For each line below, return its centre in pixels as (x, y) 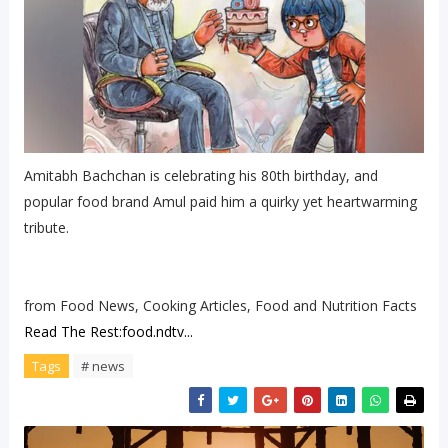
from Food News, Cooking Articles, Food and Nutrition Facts (220, 305)
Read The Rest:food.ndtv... (108, 331)
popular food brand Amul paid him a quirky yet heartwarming (220, 201)
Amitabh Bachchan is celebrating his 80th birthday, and (200, 175)
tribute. (46, 227)
